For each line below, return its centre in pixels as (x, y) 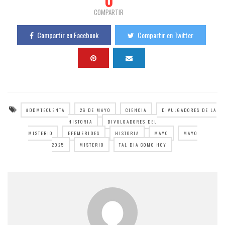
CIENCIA (136, 110)
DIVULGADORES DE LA (189, 110)
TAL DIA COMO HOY (143, 145)
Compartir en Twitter (165, 35)
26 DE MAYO (95, 110)
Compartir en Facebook (68, 35)
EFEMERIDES (84, 133)
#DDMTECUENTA (45, 110)
